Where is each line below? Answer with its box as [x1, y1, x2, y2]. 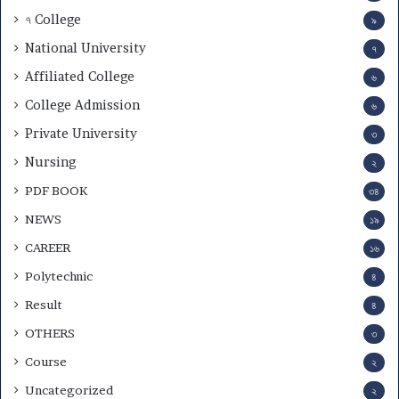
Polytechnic [25, 268, 93, 283]
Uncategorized [25, 382, 113, 397]
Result [25, 297, 62, 312]
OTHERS [25, 325, 75, 340]
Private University [25, 125, 137, 142]
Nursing [25, 153, 76, 170]
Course [25, 354, 67, 369]
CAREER [25, 240, 70, 255]
